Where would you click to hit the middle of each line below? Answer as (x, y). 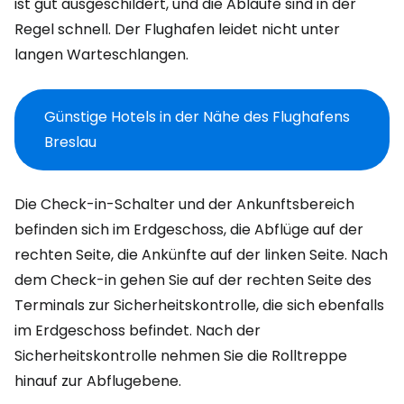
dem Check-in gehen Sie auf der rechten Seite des (193, 280)
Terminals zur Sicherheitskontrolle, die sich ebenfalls (199, 305)
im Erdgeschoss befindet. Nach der (138, 331)
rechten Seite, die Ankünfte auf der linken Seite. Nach (201, 255)
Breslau (70, 142)
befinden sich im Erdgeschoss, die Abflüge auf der (189, 230)
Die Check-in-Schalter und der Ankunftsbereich (184, 204)
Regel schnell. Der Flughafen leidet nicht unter (177, 29)
